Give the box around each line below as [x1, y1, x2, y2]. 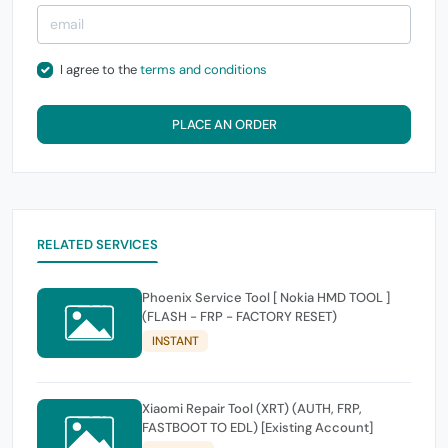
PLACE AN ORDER [171, 115, 277, 133]
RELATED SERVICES [37, 235, 159, 253]
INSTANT [151, 333, 199, 350]
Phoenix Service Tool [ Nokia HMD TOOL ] [142, 288, 390, 306]
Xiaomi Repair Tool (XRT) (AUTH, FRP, [142, 400, 362, 418]
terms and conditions [139, 61, 267, 78]
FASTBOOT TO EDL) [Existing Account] [142, 419, 373, 437]
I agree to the [59, 61, 140, 78]
